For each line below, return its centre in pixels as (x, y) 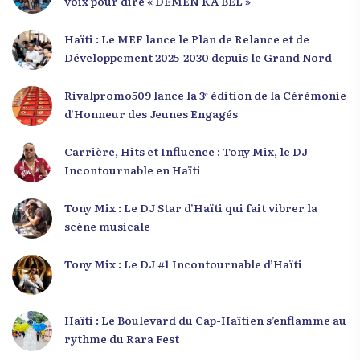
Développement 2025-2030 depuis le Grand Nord (198, 57)
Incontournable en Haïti (133, 169)
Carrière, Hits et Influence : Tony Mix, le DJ (186, 151)
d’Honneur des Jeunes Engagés (151, 113)
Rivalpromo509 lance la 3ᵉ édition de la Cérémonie (205, 94)
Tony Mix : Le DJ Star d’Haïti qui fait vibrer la (191, 207)
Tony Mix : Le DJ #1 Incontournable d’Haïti (183, 263)
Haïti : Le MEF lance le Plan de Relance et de (187, 38)
